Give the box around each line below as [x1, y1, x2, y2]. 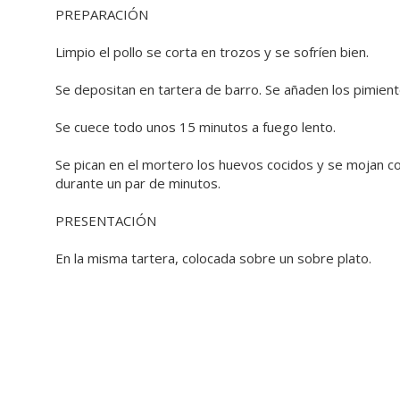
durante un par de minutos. [55, 174, 221, 192]
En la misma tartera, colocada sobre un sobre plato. [55, 249, 371, 267]
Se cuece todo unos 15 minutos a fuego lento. [55, 118, 336, 136]
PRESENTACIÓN [55, 212, 156, 229]
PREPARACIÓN [55, 5, 148, 23]
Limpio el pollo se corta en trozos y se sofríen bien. [55, 43, 369, 61]
